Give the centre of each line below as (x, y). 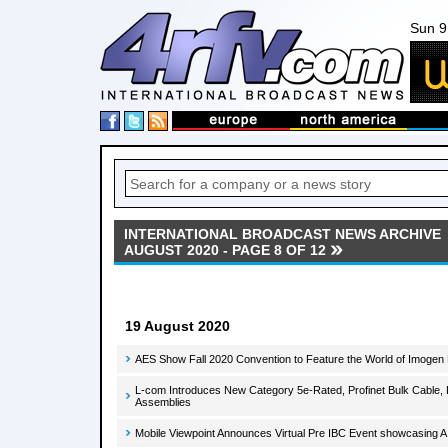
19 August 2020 (177, 326)
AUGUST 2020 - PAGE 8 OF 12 (225, 250)
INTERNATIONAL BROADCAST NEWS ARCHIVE (282, 234)
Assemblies (163, 402)
